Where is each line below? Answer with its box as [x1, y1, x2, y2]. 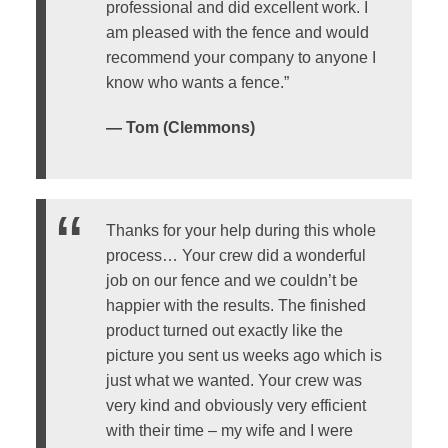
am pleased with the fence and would [105, 23, 369, 41]
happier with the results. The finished [105, 296, 366, 314]
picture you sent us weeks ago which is [105, 346, 382, 364]
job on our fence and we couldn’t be [105, 271, 358, 289]
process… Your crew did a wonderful [105, 246, 366, 264]
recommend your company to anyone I [105, 48, 376, 66]
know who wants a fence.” [105, 73, 289, 91]
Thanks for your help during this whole [105, 221, 376, 239]
